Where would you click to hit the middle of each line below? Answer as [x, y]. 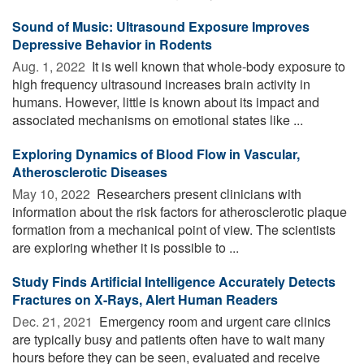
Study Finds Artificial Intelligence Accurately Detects [174, 281]
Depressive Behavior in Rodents [112, 44]
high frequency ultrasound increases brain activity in [161, 84]
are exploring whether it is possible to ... [126, 247]
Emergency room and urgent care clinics [213, 321]
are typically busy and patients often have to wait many [169, 339]
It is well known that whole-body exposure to [217, 66]
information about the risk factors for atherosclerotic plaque [180, 211]
